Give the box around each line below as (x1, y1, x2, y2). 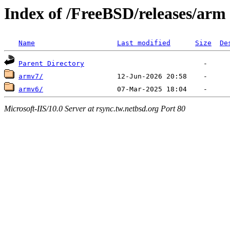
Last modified (117, 39, 170, 47)
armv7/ (18, 72, 43, 81)
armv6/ (18, 85, 43, 93)
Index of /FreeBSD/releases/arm (4, 4, 226, 23)
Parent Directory (18, 60, 84, 68)
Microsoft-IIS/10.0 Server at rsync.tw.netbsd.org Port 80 (4, 104, 185, 113)
